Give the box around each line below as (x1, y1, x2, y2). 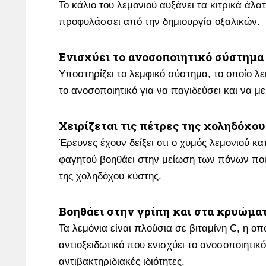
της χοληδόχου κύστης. (59, 170, 161, 182)
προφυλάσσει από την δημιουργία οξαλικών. (59, 16, 260, 27)
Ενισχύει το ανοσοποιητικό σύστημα (59, 49, 264, 64)
